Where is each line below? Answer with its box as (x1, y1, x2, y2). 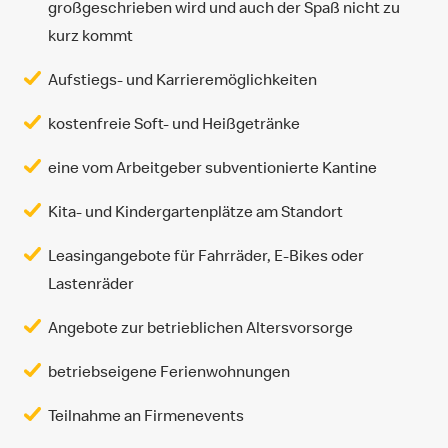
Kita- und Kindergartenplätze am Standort (48, 201, 343, 221)
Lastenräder (48, 273, 134, 293)
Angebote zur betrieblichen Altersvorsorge (48, 317, 353, 337)
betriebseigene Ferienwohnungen (48, 361, 290, 381)
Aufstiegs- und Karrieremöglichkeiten (48, 69, 317, 89)
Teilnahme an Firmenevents (48, 405, 244, 425)
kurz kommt (48, 25, 133, 45)
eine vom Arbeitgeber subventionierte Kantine (48, 157, 377, 177)
